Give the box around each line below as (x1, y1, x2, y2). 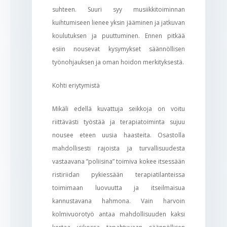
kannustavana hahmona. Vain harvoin (52, 196, 185, 205)
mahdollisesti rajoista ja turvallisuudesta (52, 143, 185, 153)
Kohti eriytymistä (52, 81, 100, 90)
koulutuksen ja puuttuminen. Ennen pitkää (52, 31, 185, 40)
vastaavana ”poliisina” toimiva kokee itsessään (52, 157, 185, 166)
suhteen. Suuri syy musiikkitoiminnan (52, 5, 185, 14)
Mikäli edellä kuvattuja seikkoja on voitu (52, 104, 185, 113)
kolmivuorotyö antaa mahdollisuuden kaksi (52, 209, 185, 218)
